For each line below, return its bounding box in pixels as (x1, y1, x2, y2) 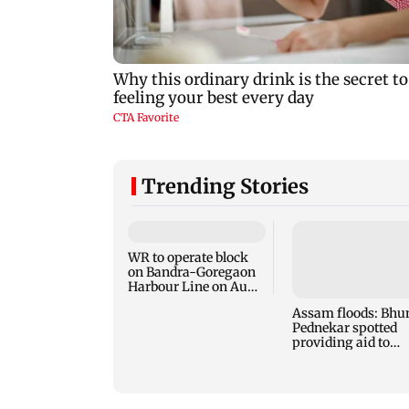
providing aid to (291, 333, 390, 351)
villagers (291, 348, 345, 365)
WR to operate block (128, 249, 248, 267)
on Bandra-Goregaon (128, 264, 256, 281)
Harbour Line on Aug (128, 278, 256, 296)
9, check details (142, 293, 220, 310)
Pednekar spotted (291, 319, 397, 336)
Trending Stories (142, 173, 309, 200)
